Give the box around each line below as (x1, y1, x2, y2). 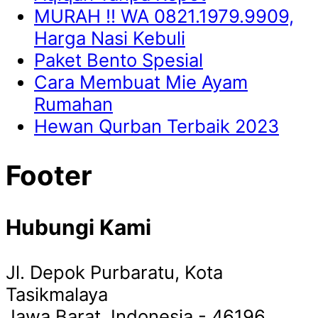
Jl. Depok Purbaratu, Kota (6, 261, 223, 284)
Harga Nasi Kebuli (34, 26, 185, 49)
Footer (6, 159, 92, 192)
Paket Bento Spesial (34, 48, 203, 71)
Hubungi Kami (6, 214, 151, 241)
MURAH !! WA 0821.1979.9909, (34, 4, 294, 27)
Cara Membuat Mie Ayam (34, 70, 248, 93)
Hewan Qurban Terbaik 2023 (34, 114, 279, 137)
